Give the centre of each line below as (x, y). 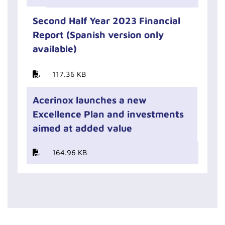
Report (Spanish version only (98, 35)
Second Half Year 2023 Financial (106, 21)
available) (55, 49)
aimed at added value (82, 128)
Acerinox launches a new (90, 100)
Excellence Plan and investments (108, 114)
